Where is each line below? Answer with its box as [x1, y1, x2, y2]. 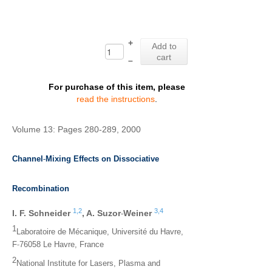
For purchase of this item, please [48, 82, 185, 92]
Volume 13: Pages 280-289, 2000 [12, 124, 141, 134]
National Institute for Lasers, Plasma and [16, 259, 160, 268]
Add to [151, 41, 177, 51]
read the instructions [76, 94, 155, 104]
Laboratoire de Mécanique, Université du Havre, [16, 227, 183, 236]
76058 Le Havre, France [19, 240, 104, 249]
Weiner [123, 208, 154, 218]
